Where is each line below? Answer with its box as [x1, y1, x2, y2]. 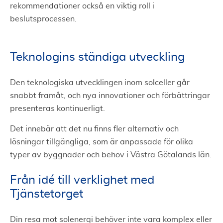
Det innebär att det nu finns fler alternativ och [10, 125, 179, 133]
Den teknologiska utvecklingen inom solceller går [10, 79, 190, 87]
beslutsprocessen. [10, 15, 79, 23]
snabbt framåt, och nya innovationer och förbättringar [10, 92, 210, 100]
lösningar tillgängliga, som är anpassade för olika [10, 138, 193, 146]
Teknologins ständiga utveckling [10, 51, 185, 63]
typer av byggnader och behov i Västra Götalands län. [10, 151, 212, 159]
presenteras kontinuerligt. [10, 105, 105, 112]
